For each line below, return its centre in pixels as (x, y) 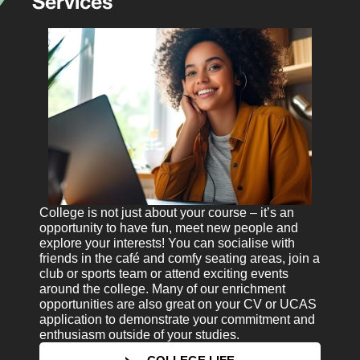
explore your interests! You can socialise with (168, 243)
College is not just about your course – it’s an (167, 212)
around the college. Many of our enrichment (163, 288)
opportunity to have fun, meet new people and (169, 227)
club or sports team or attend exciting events (164, 273)
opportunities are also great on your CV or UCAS (178, 304)
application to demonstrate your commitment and (178, 319)
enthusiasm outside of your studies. (140, 334)
